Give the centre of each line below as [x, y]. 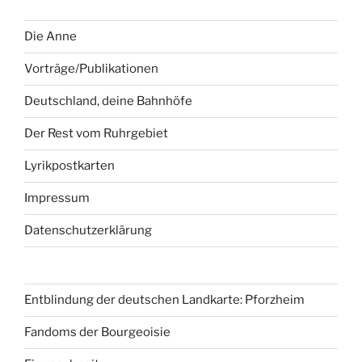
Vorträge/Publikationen [91, 69]
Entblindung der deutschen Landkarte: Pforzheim [164, 300]
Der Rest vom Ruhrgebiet [96, 134]
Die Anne [51, 37]
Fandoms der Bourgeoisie [97, 333]
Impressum [57, 198]
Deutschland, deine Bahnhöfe [108, 101]
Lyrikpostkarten [69, 166]
